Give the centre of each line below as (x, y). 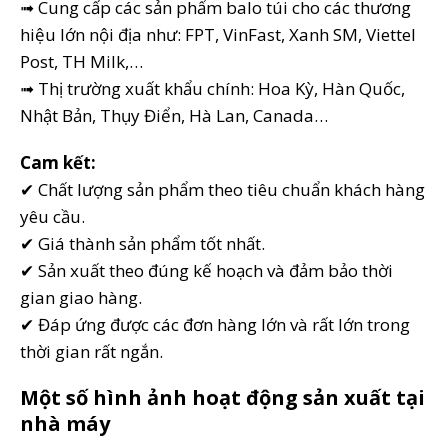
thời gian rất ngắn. (91, 351)
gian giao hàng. (81, 297)
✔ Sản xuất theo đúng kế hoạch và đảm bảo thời (206, 270)
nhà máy (65, 423)
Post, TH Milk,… (81, 61)
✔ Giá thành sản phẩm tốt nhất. (142, 243)
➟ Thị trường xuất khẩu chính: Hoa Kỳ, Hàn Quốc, (212, 88)
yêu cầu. (52, 216)
